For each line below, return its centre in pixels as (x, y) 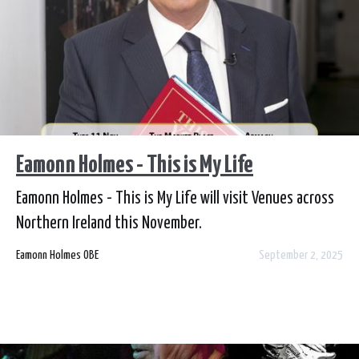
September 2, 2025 (301, 255)
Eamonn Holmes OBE (57, 255)
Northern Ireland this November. (109, 223)
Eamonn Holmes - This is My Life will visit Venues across (175, 198)
